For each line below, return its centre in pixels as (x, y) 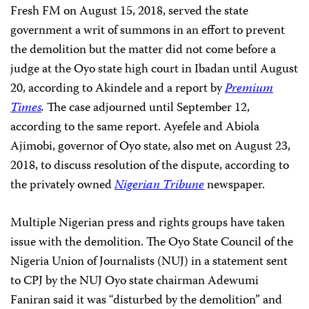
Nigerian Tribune (159, 185)
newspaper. (235, 185)
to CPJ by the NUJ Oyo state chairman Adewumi (134, 281)
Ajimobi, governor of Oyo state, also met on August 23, (150, 147)
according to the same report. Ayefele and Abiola (135, 127)
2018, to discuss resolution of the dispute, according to (150, 166)
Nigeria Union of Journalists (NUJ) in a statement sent (149, 262)
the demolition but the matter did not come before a (143, 50)
